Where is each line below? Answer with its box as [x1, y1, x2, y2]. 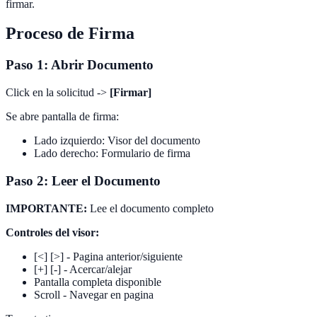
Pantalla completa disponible [34, 275, 161, 288]
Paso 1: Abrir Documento [6, 57, 154, 73]
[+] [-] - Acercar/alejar [34, 263, 132, 275]
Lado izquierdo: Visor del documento [34, 134, 200, 147]
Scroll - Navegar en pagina [34, 288, 154, 301]
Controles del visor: [6, 226, 99, 238]
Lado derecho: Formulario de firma [34, 147, 190, 160]
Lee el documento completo [87, 202, 214, 214]
